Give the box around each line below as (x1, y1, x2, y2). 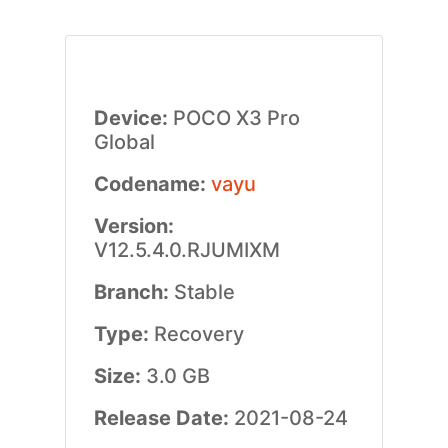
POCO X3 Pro (172, 106, 300, 130)
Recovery (153, 322, 244, 346)
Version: (93, 214, 174, 238)
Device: (93, 106, 173, 130)
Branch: (93, 280, 174, 304)
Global (93, 130, 155, 154)
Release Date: (93, 406, 234, 430)
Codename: (93, 172, 211, 196)
